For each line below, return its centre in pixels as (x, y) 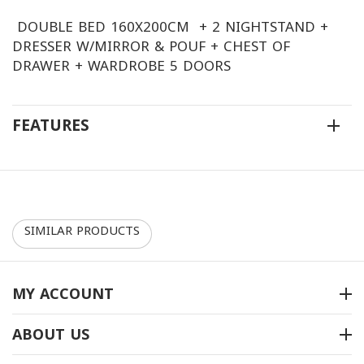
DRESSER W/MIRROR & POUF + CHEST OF (151, 47)
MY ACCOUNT (63, 294)
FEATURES (51, 126)
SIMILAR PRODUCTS (82, 231)
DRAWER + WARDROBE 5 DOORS (121, 66)
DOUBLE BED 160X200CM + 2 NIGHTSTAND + (170, 27)
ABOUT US (51, 334)
